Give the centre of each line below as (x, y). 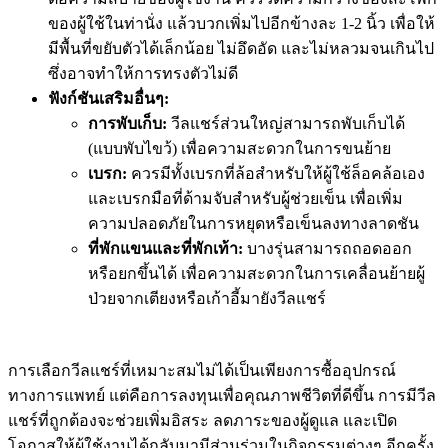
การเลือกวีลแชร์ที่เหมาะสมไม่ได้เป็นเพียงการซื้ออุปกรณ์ (202, 370)
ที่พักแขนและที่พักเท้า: (165, 248)
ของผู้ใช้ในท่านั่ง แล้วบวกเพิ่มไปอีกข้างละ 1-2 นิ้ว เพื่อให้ (241, 23)
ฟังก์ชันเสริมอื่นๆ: (108, 98)
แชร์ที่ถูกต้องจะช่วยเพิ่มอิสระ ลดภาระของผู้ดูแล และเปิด (202, 420)
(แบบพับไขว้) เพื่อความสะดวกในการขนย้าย (239, 148)
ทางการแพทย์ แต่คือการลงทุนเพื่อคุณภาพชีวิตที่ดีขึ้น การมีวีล (222, 395)
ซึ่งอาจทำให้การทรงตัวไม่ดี (147, 73)
